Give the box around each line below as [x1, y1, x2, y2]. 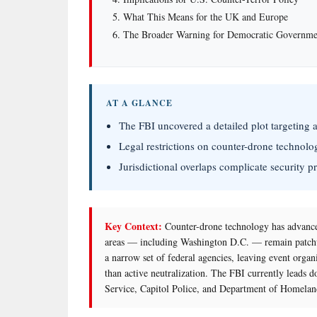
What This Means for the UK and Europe [122, 9, 288, 23]
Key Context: [105, 219, 162, 234]
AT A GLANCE [106, 97, 173, 110]
